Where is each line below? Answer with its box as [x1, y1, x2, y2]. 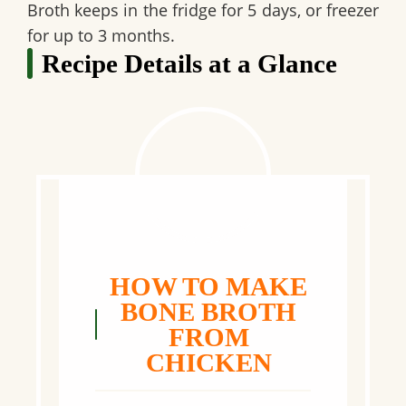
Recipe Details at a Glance [42, 48, 337, 78]
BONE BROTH [121, 297, 297, 327]
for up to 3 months [27, 24, 170, 46]
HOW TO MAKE [110, 272, 308, 302]
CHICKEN [145, 348, 272, 378]
